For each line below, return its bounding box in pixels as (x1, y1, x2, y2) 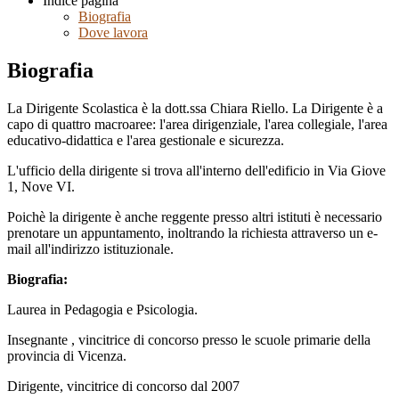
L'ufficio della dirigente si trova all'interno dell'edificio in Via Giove (7, 162, 386, 178)
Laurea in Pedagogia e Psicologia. (7, 301, 198, 317)
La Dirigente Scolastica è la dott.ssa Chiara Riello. (7, 100, 292, 116)
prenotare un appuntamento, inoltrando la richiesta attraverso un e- (7, 224, 378, 240)
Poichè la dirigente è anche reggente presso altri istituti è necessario (7, 208, 382, 224)
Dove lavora (78, 25, 148, 41)
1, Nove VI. (7, 178, 75, 194)
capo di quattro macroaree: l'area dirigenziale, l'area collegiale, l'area (7, 116, 387, 132)
